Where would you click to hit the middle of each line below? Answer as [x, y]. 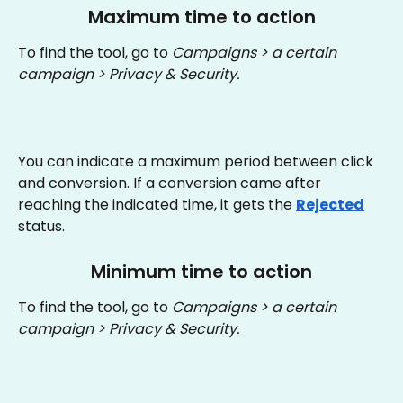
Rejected [330, 205]
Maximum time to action [201, 18]
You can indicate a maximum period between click [197, 162]
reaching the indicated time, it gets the [157, 205]
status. [41, 227]
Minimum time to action [201, 271]
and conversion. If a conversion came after [171, 184]
